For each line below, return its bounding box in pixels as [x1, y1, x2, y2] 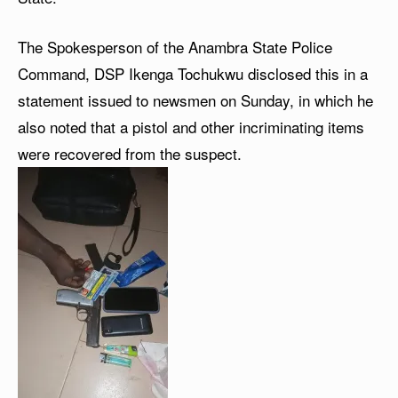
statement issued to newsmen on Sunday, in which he [18, 89, 373, 112]
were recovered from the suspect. [18, 142, 242, 165]
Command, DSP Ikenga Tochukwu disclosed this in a [18, 62, 368, 85]
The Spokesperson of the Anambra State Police [18, 36, 332, 59]
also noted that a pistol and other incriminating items [18, 115, 364, 139]
